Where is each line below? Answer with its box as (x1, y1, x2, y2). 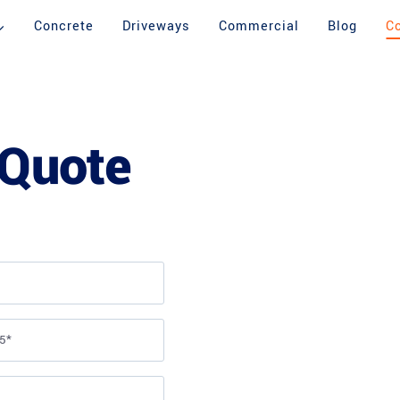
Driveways (122, 17, 190, 36)
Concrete (34, 17, 94, 36)
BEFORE (246, 160, 298, 175)
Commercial (219, 17, 299, 36)
